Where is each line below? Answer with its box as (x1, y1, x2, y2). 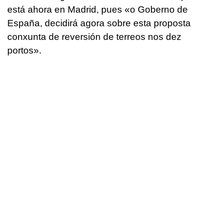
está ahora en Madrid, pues (7, 4, 125, 15)
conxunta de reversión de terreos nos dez (7, 31, 182, 42)
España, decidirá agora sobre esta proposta (7, 18, 191, 28)
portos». (7, 45, 41, 55)
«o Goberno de (125, 4, 188, 15)
